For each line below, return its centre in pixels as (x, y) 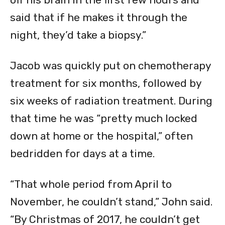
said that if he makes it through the (99, 18)
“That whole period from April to (91, 184)
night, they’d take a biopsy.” (78, 35)
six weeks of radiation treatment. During (111, 101)
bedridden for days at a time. (82, 154)
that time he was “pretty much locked (104, 119)
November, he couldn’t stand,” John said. (111, 202)
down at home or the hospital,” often (101, 136)
